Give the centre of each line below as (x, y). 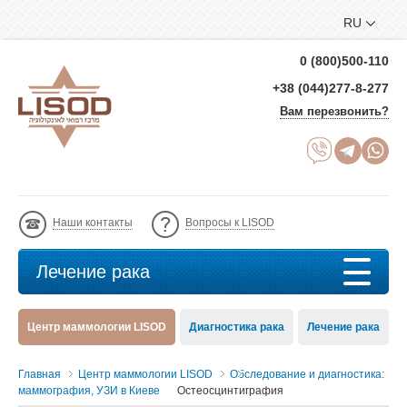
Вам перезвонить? (334, 111)
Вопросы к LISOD (230, 223)
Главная (40, 374)
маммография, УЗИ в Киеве (89, 391)
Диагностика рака (237, 327)
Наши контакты (93, 223)
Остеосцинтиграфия (230, 391)
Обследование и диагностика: (307, 374)
